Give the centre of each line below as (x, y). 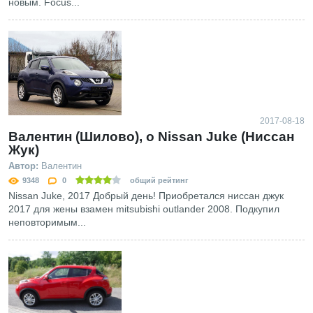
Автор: (23, 166)
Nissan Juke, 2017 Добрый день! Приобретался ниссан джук (146, 196)
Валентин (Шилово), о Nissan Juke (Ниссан (151, 137)
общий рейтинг (158, 181)
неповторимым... (47, 223)
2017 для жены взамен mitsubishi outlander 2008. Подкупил (144, 209)
